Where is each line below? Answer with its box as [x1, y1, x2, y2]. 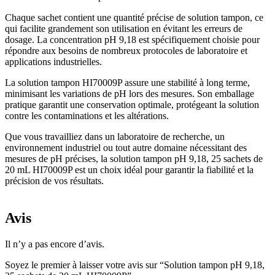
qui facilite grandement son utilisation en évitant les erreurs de [5, 23, 242, 34]
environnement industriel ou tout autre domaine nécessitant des [5, 142, 247, 153]
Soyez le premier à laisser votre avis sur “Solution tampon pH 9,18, [5, 260, 265, 271]
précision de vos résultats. [5, 176, 104, 187]
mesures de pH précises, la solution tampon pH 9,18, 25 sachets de [5, 153, 263, 165]
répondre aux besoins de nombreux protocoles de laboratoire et [5, 45, 247, 56]
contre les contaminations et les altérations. [5, 110, 169, 122]
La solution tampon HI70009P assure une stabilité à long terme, [5, 77, 250, 88]
